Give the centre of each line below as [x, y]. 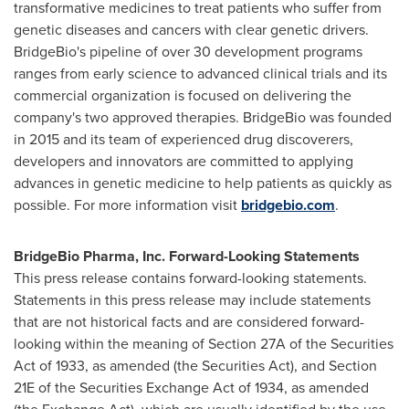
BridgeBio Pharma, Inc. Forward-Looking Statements [187, 256]
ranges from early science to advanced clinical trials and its [200, 73]
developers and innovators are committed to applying [184, 161]
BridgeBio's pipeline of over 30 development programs [188, 52]
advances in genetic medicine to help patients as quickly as [203, 183]
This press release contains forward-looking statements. [190, 278]
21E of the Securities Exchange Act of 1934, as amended [191, 388]
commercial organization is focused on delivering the [183, 95]
